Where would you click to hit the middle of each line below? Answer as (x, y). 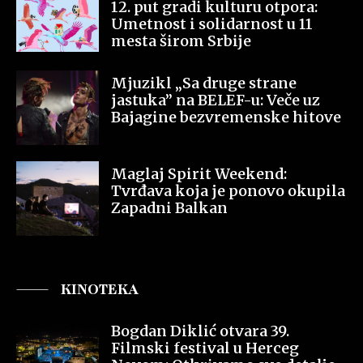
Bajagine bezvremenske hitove (226, 117)
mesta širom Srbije (181, 41)
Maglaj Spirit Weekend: (199, 173)
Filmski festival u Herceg (205, 348)
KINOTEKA (100, 289)
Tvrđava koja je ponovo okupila (228, 190)
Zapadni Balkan (169, 207)
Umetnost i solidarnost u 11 (212, 24)
